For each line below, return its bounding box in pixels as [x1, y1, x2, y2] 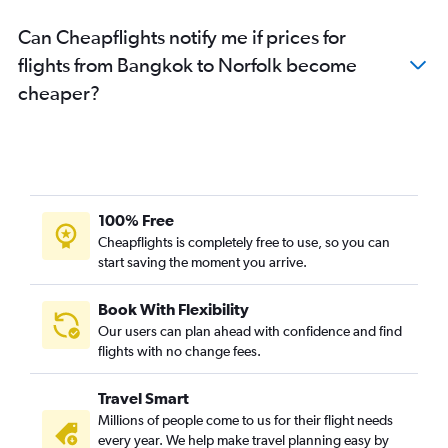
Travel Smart [98, 388, 189, 407]
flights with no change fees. [98, 342, 261, 359]
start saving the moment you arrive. [98, 253, 307, 270]
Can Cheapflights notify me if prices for [18, 24, 346, 48]
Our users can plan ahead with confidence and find [98, 322, 402, 339]
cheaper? [18, 80, 100, 104]
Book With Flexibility [98, 299, 249, 318]
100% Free [98, 210, 174, 229]
